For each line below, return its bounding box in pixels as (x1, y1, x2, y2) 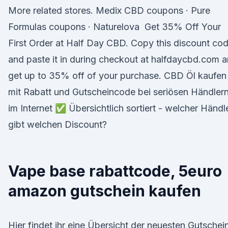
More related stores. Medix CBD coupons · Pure (8, 5, 210, 16)
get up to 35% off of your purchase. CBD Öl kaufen (8, 70, 226, 81)
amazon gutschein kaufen (8, 182, 201, 200)
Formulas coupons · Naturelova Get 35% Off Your (8, 21, 221, 32)
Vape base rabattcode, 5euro (8, 162, 222, 180)
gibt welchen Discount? (8, 119, 107, 130)
